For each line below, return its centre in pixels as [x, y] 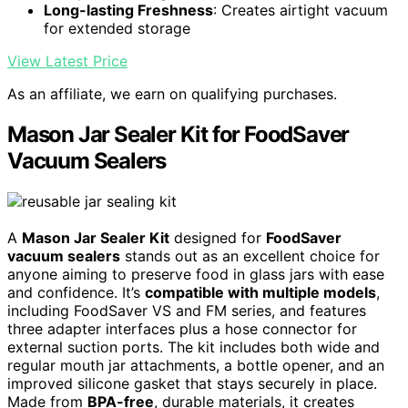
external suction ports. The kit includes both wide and [194, 347]
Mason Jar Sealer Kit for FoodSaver [178, 135]
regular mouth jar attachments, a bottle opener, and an [196, 366]
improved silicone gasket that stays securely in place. [192, 384]
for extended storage [117, 29]
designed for [218, 238]
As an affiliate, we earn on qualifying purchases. [172, 94]
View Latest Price [67, 61]
